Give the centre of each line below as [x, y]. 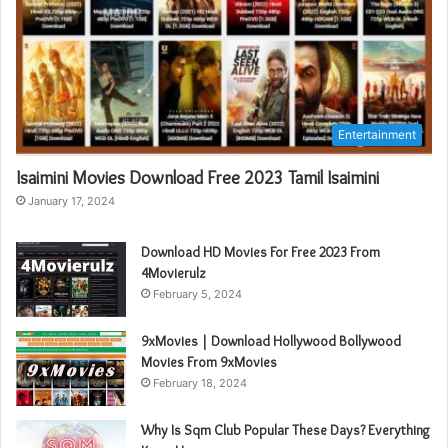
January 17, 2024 [71, 200]
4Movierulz [173, 272]
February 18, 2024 [200, 382]
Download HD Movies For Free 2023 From [260, 251]
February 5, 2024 [197, 293]
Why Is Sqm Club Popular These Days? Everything [285, 429]
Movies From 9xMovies [209, 361]
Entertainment [377, 134]
